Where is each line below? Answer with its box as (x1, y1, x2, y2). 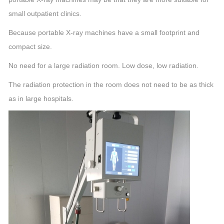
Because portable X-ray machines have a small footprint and (8, 28, 199, 36)
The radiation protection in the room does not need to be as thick (8, 80, 213, 88)
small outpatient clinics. (8, 9, 81, 17)
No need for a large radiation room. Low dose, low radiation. (8, 61, 198, 69)
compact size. (8, 42, 52, 50)
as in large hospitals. (8, 94, 73, 102)
